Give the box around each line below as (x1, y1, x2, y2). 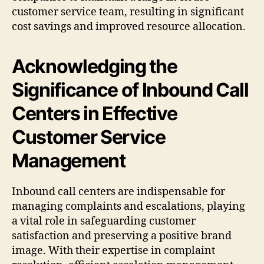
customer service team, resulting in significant (12, 5, 244, 19)
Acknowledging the (12, 54, 177, 78)
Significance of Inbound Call (12, 78, 249, 101)
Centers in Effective (12, 101, 177, 125)
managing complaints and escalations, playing (12, 199, 245, 213)
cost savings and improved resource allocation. (12, 19, 246, 34)
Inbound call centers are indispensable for (12, 184, 225, 199)
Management (12, 148, 126, 172)
